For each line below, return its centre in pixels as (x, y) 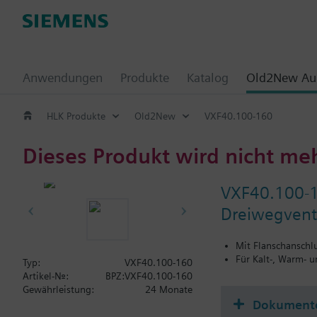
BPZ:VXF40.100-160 (149, 276)
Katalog (208, 77)
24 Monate (169, 289)
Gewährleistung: (58, 289)
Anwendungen (63, 77)
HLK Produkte (76, 116)
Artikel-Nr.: (46, 276)
